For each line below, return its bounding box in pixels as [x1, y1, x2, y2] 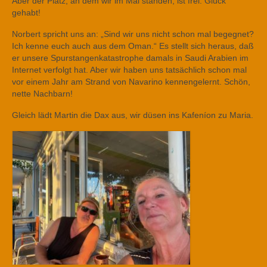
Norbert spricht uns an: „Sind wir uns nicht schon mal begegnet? [12, 29, 254, 39]
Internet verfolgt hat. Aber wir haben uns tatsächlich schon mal [12, 65, 247, 74]
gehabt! [12, 8, 41, 17]
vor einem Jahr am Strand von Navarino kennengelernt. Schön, [12, 77, 250, 86]
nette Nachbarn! [12, 89, 73, 98]
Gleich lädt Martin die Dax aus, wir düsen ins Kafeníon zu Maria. [12, 110, 253, 120]
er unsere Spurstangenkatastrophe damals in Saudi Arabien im [12, 53, 249, 63]
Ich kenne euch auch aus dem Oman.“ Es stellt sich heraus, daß [12, 41, 254, 51]
